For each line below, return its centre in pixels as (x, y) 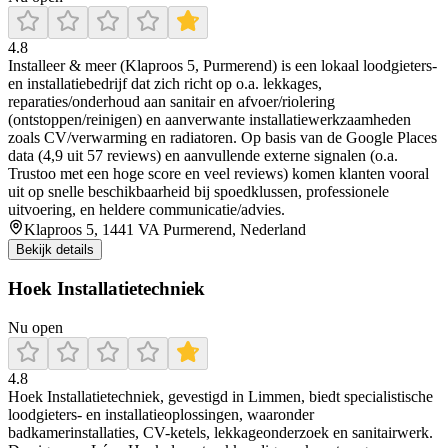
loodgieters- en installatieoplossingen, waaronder (161, 415)
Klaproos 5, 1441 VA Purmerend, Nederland (165, 229)
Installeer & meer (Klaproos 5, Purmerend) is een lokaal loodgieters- (222, 65)
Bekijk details (55, 249)
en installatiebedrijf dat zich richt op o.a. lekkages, (165, 83)
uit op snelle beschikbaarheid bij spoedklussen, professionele (198, 191)
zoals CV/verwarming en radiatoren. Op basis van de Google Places (222, 137)
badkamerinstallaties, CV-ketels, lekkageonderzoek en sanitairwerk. (220, 433)
